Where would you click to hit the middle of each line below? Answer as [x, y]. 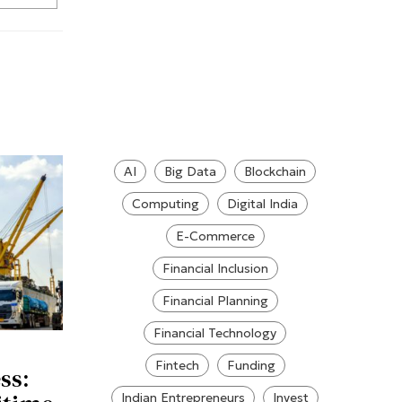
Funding [251, 365]
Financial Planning [215, 300]
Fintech [177, 365]
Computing [166, 203]
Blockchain [275, 171]
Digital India [263, 203]
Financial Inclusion [215, 268]
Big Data [191, 171]
